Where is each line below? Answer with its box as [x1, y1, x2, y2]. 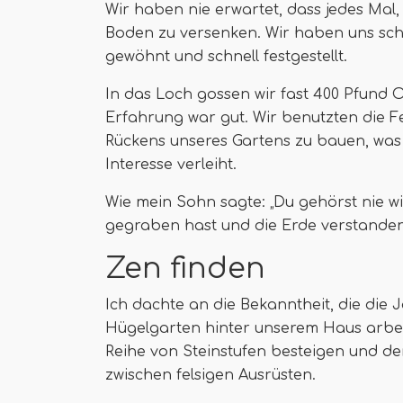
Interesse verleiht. [105, 157, 237, 173]
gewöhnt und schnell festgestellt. [105, 49, 347, 65]
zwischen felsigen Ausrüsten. [105, 367, 316, 383]
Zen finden [105, 253, 265, 284]
